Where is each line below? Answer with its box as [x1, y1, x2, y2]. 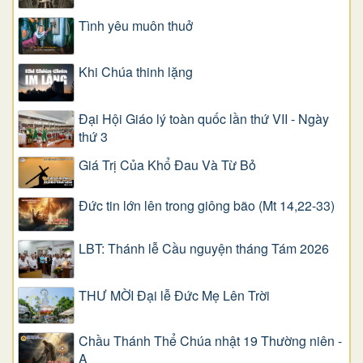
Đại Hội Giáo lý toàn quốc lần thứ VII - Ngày [79, 109, 329, 128]
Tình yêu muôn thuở [79, 16, 193, 36]
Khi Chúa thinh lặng [79, 62, 193, 82]
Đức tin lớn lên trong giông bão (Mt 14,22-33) [79, 196, 335, 216]
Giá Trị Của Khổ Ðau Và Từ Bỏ [79, 156, 256, 175]
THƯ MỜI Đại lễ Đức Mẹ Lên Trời [79, 285, 270, 305]
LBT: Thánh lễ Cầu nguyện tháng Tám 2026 [79, 239, 329, 258]
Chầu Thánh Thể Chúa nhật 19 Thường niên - [79, 331, 342, 351]
